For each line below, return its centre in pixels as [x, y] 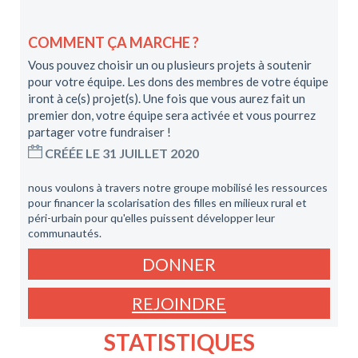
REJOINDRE [179, 303]
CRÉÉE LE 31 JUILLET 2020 [121, 153]
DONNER [179, 264]
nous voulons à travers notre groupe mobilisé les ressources [178, 187]
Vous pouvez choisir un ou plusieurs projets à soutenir [170, 65]
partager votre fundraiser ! [99, 132]
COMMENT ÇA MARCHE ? [113, 42]
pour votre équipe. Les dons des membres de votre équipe [178, 82]
